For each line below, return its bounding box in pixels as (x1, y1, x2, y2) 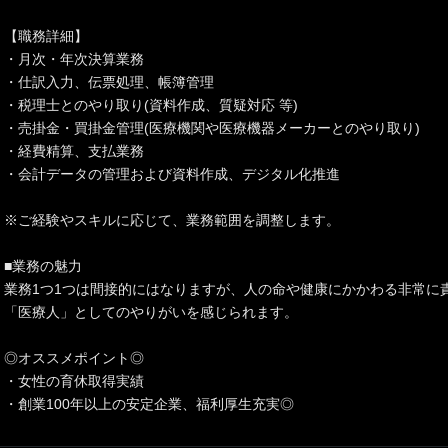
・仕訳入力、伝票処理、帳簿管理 (4, 74, 214, 90)
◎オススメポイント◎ (4, 350, 144, 366)
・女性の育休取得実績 (4, 373, 144, 389)
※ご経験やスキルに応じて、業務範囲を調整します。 (4, 212, 340, 228)
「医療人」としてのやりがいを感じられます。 (4, 304, 298, 320)
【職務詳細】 (4, 28, 88, 44)
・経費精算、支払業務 (4, 143, 144, 159)
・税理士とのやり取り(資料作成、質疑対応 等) (4, 97, 298, 113)
